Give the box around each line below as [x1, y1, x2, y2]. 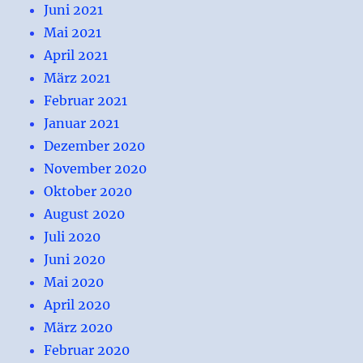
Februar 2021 [44, 92, 128, 109]
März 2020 [44, 318, 113, 335]
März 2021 [44, 69, 111, 86]
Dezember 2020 [44, 137, 146, 154]
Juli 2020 [44, 228, 101, 245]
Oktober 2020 [44, 182, 133, 199]
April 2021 [44, 46, 109, 63]
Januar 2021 [44, 114, 120, 131]
